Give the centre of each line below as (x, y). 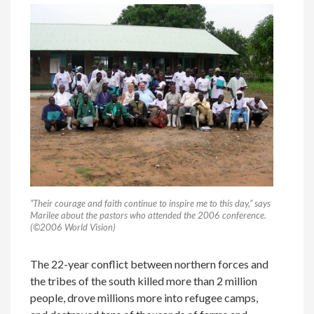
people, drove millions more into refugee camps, (144, 297)
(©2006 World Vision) (73, 227)
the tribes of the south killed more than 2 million (144, 280)
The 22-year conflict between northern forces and (150, 264)
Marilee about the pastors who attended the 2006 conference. (149, 215)
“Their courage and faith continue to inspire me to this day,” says (151, 203)
